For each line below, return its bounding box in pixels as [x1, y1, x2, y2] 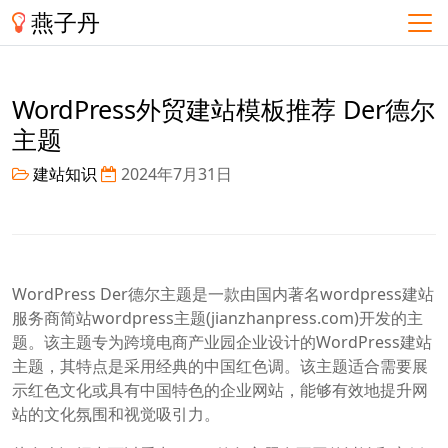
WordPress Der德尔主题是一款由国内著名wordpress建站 [12, 283, 434, 306]
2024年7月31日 [117, 163, 232, 185]
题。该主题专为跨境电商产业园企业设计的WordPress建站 [12, 331, 432, 354]
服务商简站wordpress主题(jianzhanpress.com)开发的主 [12, 307, 423, 330]
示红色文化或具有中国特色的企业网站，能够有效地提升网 [12, 379, 428, 402]
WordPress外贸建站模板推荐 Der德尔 [12, 92, 435, 126]
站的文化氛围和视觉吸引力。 [12, 403, 220, 426]
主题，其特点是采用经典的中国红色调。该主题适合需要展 [12, 355, 428, 378]
